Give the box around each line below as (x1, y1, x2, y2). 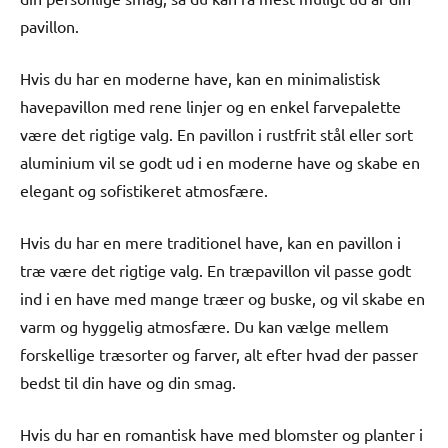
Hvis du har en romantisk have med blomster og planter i (20, 423, 423, 444)
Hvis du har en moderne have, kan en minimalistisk (20, 67, 380, 88)
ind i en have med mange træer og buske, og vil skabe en (20, 287, 425, 308)
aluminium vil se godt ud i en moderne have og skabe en (20, 151, 420, 172)
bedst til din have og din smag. (20, 371, 236, 392)
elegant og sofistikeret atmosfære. (20, 179, 268, 200)
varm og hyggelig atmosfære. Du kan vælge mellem (20, 315, 389, 336)
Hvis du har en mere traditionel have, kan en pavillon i (20, 231, 401, 252)
